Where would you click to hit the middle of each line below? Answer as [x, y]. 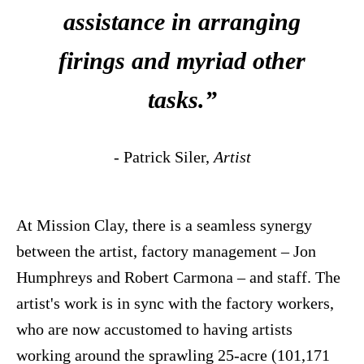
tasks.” [182, 100]
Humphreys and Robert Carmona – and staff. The [178, 277]
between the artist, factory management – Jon [166, 251]
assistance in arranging [182, 22]
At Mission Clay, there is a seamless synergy [164, 225]
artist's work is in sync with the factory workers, [175, 303]
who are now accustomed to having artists [154, 329]
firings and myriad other [182, 61]
